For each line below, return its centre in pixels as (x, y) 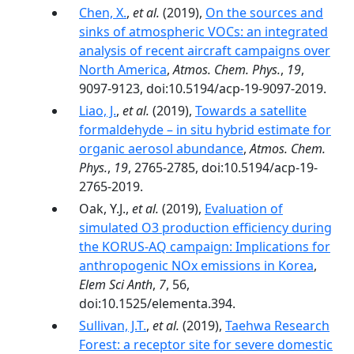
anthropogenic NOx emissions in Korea (196, 265)
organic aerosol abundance (161, 149)
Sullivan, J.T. (113, 326)
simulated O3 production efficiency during (205, 228)
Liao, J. (98, 111)
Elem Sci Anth (116, 284)
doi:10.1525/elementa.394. (157, 303)
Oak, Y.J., (105, 209)
